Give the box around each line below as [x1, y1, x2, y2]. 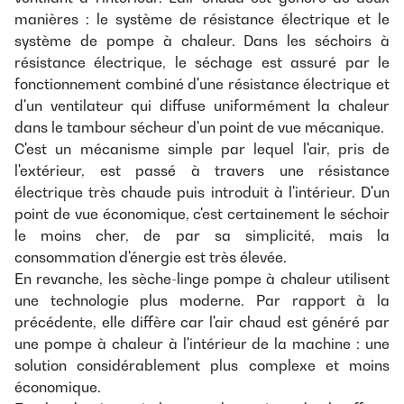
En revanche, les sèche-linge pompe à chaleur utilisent [14, 270, 390, 289]
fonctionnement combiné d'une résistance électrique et [14, 75, 390, 94]
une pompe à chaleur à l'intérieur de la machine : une [14, 335, 390, 353]
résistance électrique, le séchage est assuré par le [14, 53, 390, 72]
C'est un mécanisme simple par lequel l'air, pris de [14, 140, 390, 159]
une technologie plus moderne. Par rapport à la [14, 291, 390, 310]
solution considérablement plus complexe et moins [14, 356, 390, 375]
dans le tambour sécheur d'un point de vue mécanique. [14, 118, 384, 137]
